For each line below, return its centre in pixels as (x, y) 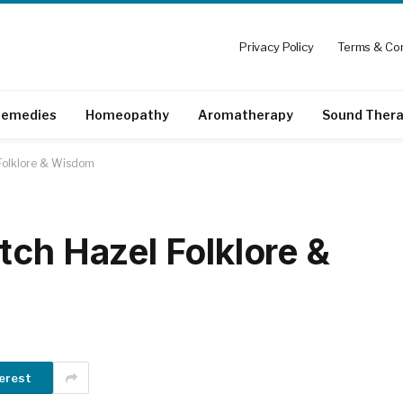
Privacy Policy (276, 46)
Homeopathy (127, 114)
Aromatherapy (246, 114)
